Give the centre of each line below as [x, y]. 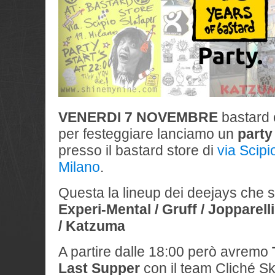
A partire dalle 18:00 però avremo [165, 252]
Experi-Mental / [110, 209]
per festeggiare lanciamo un [148, 134]
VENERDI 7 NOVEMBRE [138, 117]
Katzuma [97, 226]
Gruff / [185, 209]
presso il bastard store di [138, 150]
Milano [79, 167]
